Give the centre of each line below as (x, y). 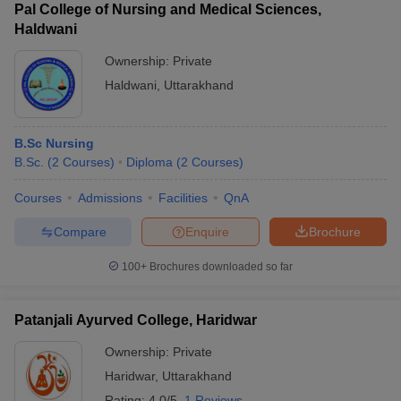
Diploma (149, 162)
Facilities (183, 198)
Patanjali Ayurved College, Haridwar (136, 320)
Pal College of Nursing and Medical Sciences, (168, 9)
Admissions (110, 198)
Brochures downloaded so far (220, 267)
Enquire (207, 231)
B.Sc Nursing (54, 143)
